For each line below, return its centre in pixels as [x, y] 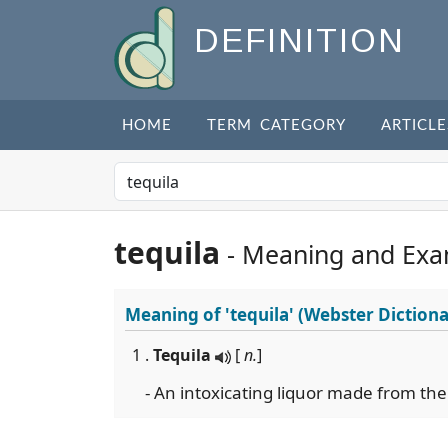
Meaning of [175, 314]
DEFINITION [299, 41]
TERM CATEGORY [276, 125]
